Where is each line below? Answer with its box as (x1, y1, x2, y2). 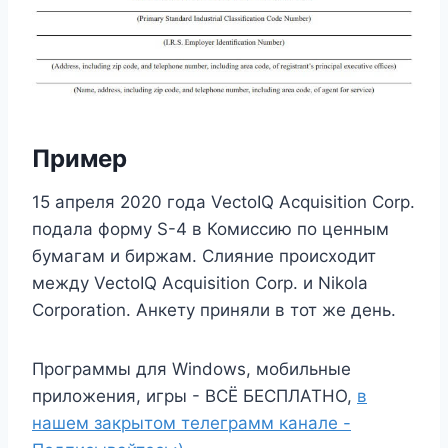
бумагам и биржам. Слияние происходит (32, 245, 376, 266)
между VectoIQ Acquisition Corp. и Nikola (32, 272, 368, 293)
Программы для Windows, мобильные (32, 358, 351, 379)
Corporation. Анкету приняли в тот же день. (32, 299, 396, 320)
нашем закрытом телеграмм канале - (32, 412, 351, 433)
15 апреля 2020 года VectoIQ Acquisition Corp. (32, 191, 415, 212)
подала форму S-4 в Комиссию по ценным (32, 218, 389, 239)
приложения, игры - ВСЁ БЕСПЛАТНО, (32, 385, 357, 406)
